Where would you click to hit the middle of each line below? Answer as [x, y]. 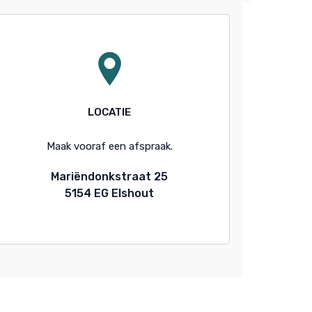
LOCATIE [110, 112]
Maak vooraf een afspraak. [109, 147]
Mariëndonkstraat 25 [110, 177]
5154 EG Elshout [110, 194]
